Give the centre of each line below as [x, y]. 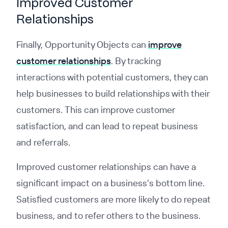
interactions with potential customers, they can [112, 77]
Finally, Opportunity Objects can [82, 45]
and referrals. [43, 142]
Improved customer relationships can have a [106, 167]
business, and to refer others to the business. [108, 216]
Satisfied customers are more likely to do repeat [113, 199]
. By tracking [136, 61]
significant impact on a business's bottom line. [110, 183]
